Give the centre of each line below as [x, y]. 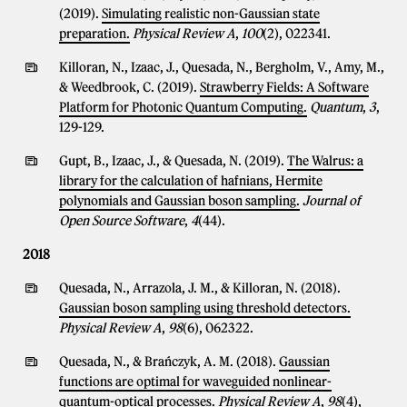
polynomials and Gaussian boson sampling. [179, 201]
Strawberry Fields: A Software [284, 87]
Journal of [332, 201]
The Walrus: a [325, 161]
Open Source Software [122, 221]
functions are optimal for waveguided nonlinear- [195, 382]
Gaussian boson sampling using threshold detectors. [205, 308]
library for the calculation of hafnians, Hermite [191, 181]
